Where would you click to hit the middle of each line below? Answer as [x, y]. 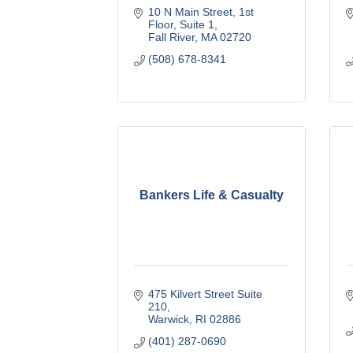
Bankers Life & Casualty [212, 195]
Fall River [171, 37]
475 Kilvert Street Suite [205, 294]
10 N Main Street [190, 11]
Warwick [168, 319]
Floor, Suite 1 [181, 24]
